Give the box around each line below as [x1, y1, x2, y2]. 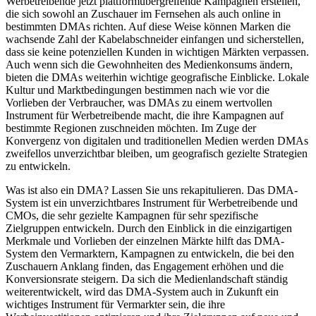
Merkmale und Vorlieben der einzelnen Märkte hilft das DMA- [6, 235, 284, 248]
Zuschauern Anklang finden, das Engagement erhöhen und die [6, 260, 284, 273]
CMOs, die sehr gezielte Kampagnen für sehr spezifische [6, 209, 258, 222]
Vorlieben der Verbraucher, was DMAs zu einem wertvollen [6, 97, 272, 109]
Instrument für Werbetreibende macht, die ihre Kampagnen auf [6, 109, 284, 122]
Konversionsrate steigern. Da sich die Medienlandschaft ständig [6, 273, 288, 286]
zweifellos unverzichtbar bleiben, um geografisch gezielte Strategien [6, 147, 308, 160]
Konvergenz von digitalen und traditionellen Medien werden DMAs [6, 135, 308, 147]
